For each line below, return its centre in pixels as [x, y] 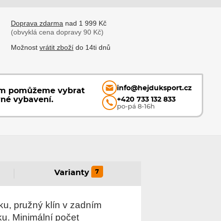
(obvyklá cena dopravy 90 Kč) [57, 32]
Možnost [25, 48]
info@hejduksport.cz [155, 88]
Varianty [72, 173]
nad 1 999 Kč [85, 23]
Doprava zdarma [37, 23]
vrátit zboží [57, 48]
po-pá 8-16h [136, 107]
